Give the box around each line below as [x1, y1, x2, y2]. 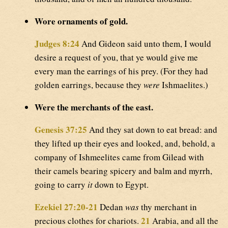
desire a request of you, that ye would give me [35, 51, 198, 63]
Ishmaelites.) [160, 78, 208, 91]
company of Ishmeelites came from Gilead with [35, 151, 204, 163]
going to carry [35, 178, 88, 190]
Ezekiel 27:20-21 [35, 200, 98, 213]
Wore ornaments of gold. [35, 14, 128, 27]
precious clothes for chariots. [35, 214, 141, 226]
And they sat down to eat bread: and [87, 123, 217, 135]
